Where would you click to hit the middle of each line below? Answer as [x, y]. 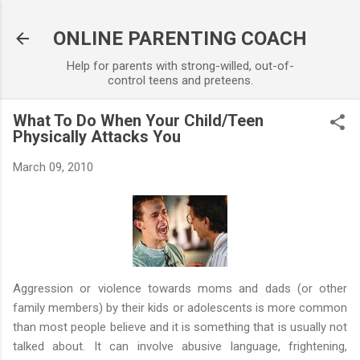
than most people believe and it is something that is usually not [180, 327]
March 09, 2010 [53, 167]
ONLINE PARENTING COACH [180, 39]
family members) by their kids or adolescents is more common [180, 307]
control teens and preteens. [180, 80]
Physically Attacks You [97, 137]
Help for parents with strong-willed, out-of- [180, 66]
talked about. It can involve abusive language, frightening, [180, 346]
